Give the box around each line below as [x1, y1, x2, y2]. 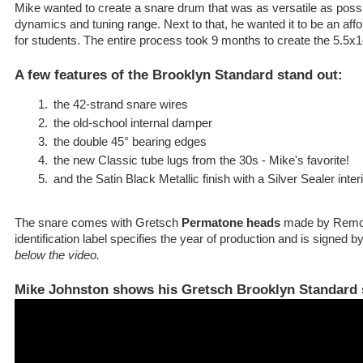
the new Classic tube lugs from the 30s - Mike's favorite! [53, 153, 350, 167]
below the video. [15, 249, 100, 263]
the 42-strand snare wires [53, 98, 189, 112]
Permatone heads [181, 216, 280, 230]
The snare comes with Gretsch [15, 216, 181, 230]
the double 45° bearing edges [53, 135, 207, 148]
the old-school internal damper [53, 117, 213, 130]
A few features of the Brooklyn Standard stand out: [15, 66, 343, 83]
